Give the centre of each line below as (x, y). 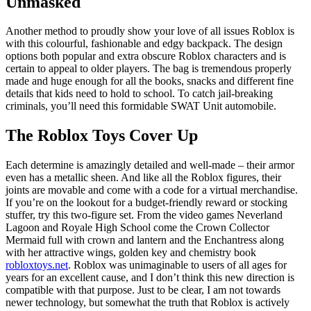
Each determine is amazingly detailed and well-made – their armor (150, 165)
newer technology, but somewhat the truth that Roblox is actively (148, 303)
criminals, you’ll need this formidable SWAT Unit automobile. (141, 106)
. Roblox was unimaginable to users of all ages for (177, 265)
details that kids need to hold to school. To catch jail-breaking (139, 94)
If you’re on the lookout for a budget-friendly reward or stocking (146, 203)
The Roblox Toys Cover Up (102, 136)
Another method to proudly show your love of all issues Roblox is (150, 31)
